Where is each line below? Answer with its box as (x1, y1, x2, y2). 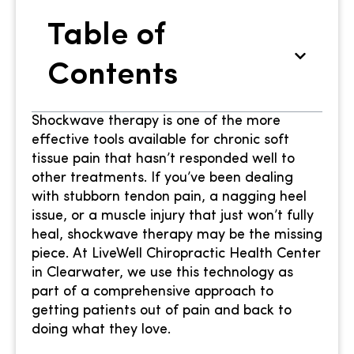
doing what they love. (32, 322, 171, 337)
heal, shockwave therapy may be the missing (32, 227, 322, 243)
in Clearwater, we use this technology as (32, 265, 293, 281)
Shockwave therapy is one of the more (32, 113, 281, 129)
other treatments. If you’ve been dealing (32, 170, 293, 186)
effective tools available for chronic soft (32, 132, 289, 148)
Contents (47, 59, 178, 92)
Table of (47, 20, 164, 52)
